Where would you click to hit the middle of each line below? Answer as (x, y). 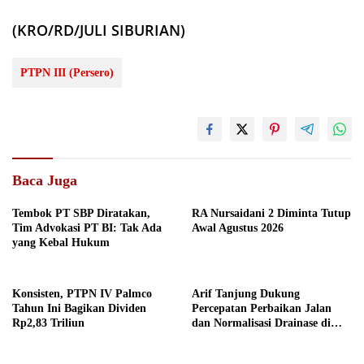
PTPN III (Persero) (67, 73)
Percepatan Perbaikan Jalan (262, 308)
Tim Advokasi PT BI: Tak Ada (87, 228)
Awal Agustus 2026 (238, 228)
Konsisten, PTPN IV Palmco (82, 294)
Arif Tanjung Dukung (246, 294)
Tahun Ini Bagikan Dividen (79, 308)
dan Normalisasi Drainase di (261, 323)
